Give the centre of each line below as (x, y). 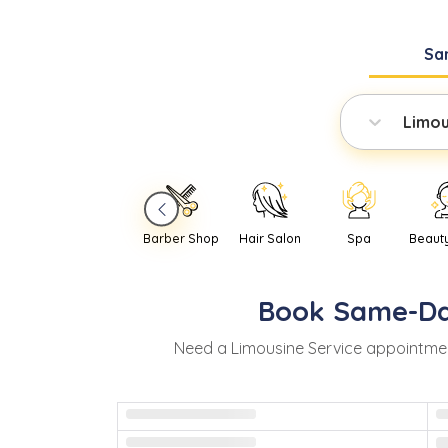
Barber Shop (181, 239)
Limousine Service (296, 348)
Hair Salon (270, 239)
